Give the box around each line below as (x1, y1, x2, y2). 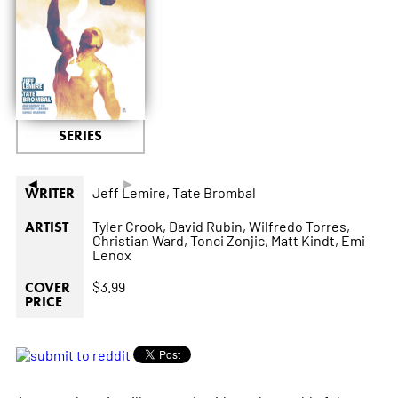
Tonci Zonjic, (189, 231, 268, 250)
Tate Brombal (171, 183, 256, 202)
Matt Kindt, (270, 231, 338, 250)
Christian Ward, (92, 231, 187, 250)
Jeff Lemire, (92, 183, 170, 202)
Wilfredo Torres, (248, 217, 350, 235)
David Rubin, (168, 217, 246, 235)
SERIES (58, 127, 102, 145)
